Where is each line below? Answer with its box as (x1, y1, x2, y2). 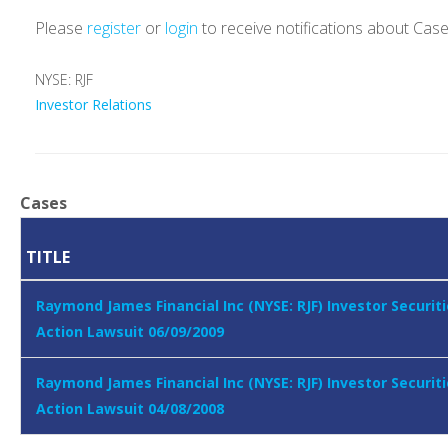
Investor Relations (35, 95, 152, 115)
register (87, 17, 141, 40)
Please (35, 17, 87, 40)
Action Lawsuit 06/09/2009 (36, 322, 224, 342)
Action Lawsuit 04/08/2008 (36, 399, 224, 419)
